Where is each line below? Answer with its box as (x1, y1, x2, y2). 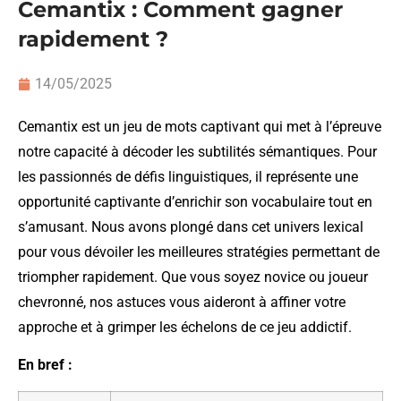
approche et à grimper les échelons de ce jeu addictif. (18, 318, 352, 336)
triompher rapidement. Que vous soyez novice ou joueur (18, 268, 368, 286)
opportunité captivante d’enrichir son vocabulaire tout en (18, 192, 372, 210)
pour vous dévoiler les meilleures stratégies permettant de (18, 243, 380, 260)
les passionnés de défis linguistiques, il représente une (18, 167, 358, 185)
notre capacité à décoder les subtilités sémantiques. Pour (18, 142, 377, 160)
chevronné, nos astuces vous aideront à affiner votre (18, 293, 346, 311)
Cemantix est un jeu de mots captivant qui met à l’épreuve (18, 117, 381, 135)
